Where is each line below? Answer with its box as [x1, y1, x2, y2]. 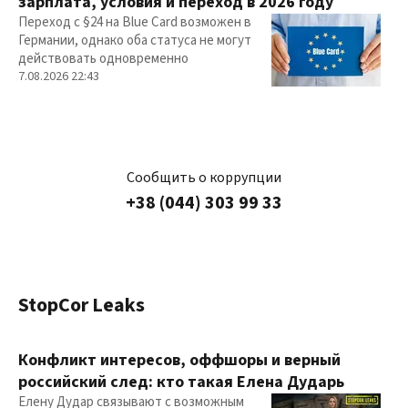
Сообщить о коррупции [127, 168, 281, 188]
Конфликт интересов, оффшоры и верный [18, 349, 341, 372]
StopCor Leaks [18, 291, 145, 320]
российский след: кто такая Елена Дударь [18, 371, 344, 393]
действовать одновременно [18, 49, 189, 69]
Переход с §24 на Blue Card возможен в [18, 13, 251, 33]
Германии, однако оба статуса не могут [18, 31, 251, 51]
